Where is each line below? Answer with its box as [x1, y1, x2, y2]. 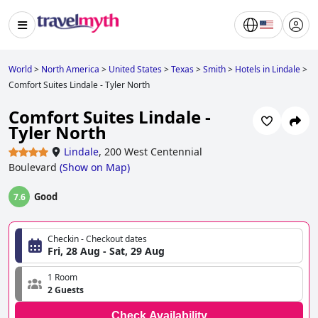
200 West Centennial [104, 145, 202, 159]
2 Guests [48, 284, 84, 297]
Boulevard [9, 160, 57, 175]
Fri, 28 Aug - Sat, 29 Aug [48, 244, 165, 258]
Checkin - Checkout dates [48, 233, 147, 246]
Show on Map [62, 160, 127, 175]
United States [109, 63, 162, 75]
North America [41, 63, 99, 75]
